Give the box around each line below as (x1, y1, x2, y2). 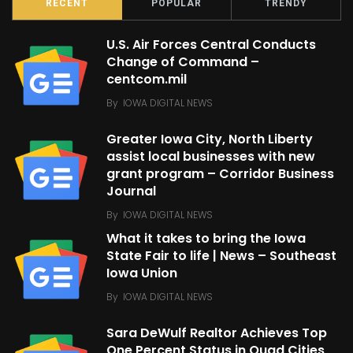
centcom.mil (106, 70, 187, 89)
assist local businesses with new (106, 147, 315, 166)
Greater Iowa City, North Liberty (106, 130, 313, 149)
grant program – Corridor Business (106, 165, 334, 184)
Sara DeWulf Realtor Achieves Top (106, 324, 327, 343)
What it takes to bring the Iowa (106, 229, 306, 248)
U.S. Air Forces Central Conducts (106, 35, 316, 54)
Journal (106, 182, 156, 201)
